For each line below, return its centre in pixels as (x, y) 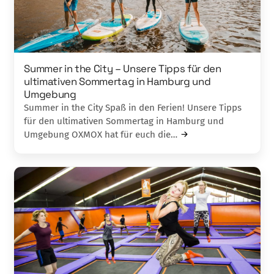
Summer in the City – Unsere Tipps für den (123, 68)
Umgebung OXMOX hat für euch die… (101, 134)
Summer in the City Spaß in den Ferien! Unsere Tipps (133, 107)
